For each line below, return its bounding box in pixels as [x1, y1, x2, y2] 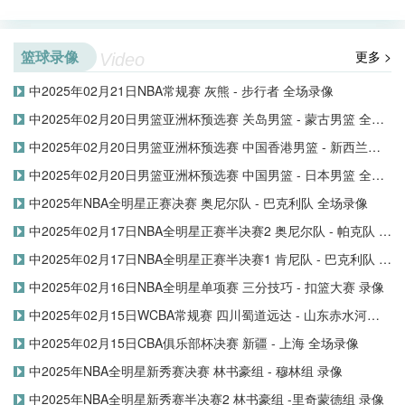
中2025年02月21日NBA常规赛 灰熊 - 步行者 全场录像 [29, 81, 334, 100]
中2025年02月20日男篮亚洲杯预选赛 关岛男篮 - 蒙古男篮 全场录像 [29, 109, 372, 128]
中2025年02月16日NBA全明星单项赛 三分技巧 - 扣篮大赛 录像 [29, 278, 384, 297]
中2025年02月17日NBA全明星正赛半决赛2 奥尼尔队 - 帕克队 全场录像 [29, 221, 379, 240]
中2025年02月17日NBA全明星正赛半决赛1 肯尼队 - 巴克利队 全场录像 [29, 250, 379, 268]
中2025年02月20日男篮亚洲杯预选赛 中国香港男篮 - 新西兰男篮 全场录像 [29, 137, 368, 156]
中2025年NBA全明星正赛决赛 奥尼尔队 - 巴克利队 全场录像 [29, 193, 368, 212]
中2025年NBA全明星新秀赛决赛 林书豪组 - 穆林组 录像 [29, 362, 343, 381]
